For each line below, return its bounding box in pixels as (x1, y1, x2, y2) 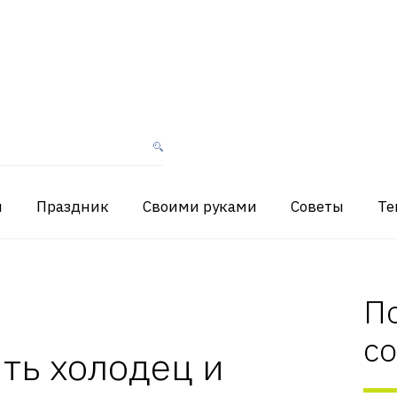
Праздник (36, 197, 109, 216)
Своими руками (143, 197, 257, 216)
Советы (291, 197, 344, 216)
